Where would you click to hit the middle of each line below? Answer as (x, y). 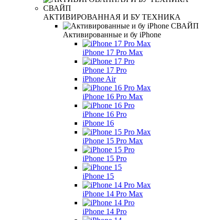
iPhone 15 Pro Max (113, 141)
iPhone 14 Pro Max (113, 194)
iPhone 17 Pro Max (113, 53)
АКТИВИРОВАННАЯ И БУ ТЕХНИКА (112, 17)
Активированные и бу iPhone (112, 35)
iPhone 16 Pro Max (113, 97)
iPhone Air (99, 79)
